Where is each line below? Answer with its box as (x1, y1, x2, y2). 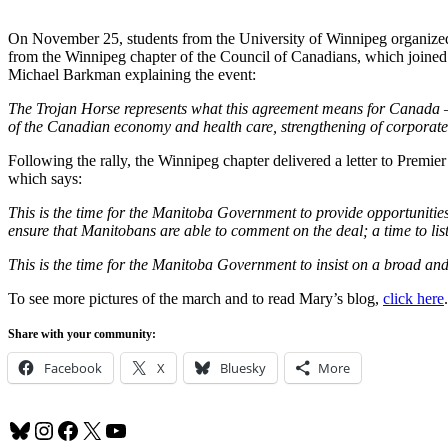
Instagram (31, 416, 128, 443)
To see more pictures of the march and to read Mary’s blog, (8, 289, 383, 307)
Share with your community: (8, 326, 156, 341)
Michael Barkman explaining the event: (8, 65, 256, 83)
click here (383, 289, 444, 307)
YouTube (103, 416, 191, 443)
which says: (8, 169, 82, 187)
